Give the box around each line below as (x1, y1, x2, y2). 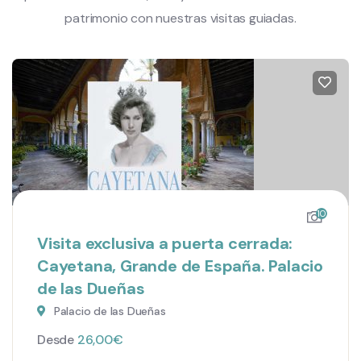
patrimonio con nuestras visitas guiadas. (64, 10, 297, 27)
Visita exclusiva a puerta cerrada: (37, 233, 293, 254)
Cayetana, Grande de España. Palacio (37, 255, 323, 276)
